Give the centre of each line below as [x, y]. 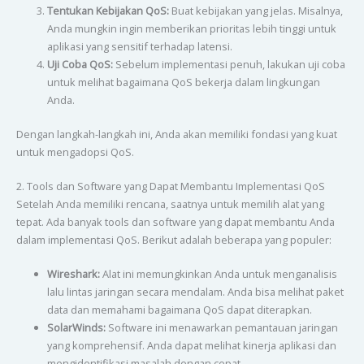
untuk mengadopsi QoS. [75, 152]
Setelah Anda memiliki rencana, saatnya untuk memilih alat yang [170, 204]
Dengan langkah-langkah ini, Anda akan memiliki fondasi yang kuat [176, 134]
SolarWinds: [76, 328]
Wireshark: [73, 274]
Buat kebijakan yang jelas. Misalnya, [256, 11]
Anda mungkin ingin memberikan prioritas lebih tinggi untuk [191, 29]
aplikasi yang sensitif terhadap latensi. [139, 47]
